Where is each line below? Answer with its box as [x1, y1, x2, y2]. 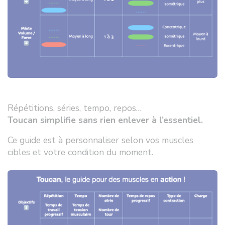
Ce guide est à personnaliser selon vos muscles [8, 134, 193, 147]
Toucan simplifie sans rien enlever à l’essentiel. [8, 114, 203, 127]
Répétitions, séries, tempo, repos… [8, 102, 142, 115]
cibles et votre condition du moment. [8, 146, 153, 159]
